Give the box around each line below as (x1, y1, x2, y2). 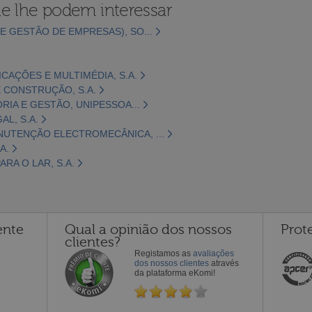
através (209, 258, 239, 268)
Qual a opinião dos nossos (65, 221, 232, 237)
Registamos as (134, 248, 193, 258)
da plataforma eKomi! (134, 267, 215, 278)
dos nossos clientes (134, 258, 209, 268)
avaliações (193, 248, 234, 258)
